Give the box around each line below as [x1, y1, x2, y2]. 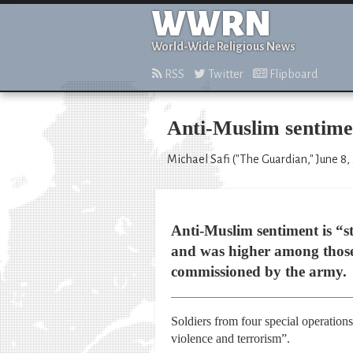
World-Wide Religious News [151, 40, 295, 53]
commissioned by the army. [171, 263, 347, 280]
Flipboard [267, 68, 318, 80]
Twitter [206, 68, 243, 80]
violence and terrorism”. [171, 332, 290, 346]
